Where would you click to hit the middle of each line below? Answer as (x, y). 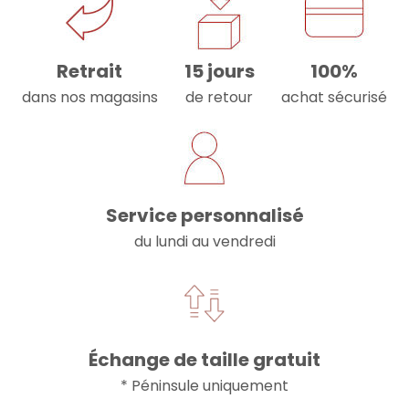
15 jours (219, 71)
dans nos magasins (89, 97)
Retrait (90, 71)
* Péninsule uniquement (204, 385)
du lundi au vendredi (204, 241)
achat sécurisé (335, 97)
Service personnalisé (204, 215)
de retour (220, 97)
